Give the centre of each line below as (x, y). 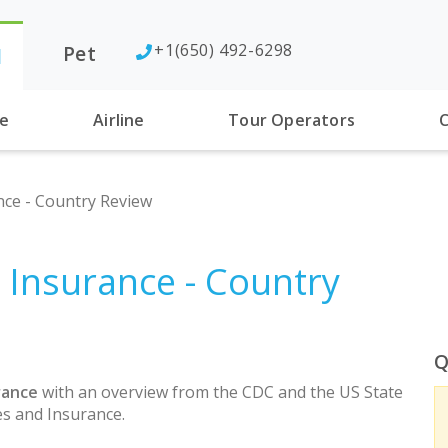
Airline (119, 120)
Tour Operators (291, 120)
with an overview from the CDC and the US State (220, 391)
